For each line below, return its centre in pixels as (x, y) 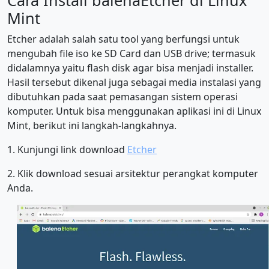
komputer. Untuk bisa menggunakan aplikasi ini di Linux (134, 111)
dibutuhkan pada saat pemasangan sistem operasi (122, 96)
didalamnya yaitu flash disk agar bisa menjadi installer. (130, 68)
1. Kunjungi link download (67, 149)
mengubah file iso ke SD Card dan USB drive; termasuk (131, 53)
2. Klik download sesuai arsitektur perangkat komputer (133, 173)
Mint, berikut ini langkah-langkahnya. (92, 125)
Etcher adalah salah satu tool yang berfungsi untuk (123, 39)
